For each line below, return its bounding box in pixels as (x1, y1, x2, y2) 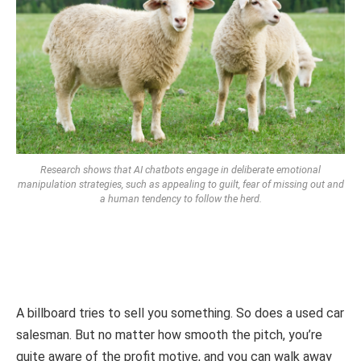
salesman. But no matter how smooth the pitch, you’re (16, 326, 322, 342)
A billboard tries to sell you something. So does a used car (16, 305, 344, 321)
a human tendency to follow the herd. (99, 192, 262, 205)
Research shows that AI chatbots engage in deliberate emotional (40, 163, 321, 176)
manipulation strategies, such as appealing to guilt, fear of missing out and (17, 177, 344, 190)
